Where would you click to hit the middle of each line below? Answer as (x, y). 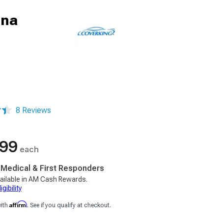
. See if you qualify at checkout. (69, 205)
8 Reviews (33, 110)
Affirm (18, 204)
